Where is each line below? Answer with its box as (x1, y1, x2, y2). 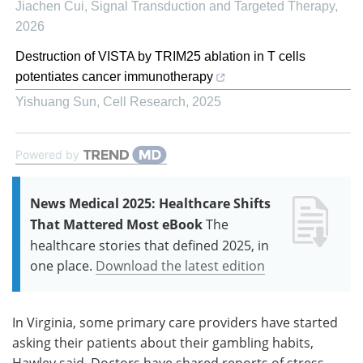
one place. (30, 256, 92, 274)
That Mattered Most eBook (30, 215, 203, 233)
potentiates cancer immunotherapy (15, 69, 213, 83)
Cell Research (103, 94, 186, 109)
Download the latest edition (96, 256, 265, 274)
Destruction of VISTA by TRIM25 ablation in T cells (15, 49, 305, 63)
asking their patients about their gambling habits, (12, 333, 314, 351)
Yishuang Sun (15, 94, 96, 109)
